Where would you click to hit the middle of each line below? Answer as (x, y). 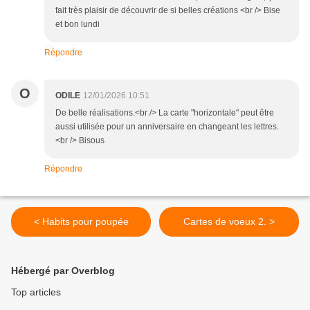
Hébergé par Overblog (63, 271)
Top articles (36, 292)
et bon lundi (77, 25)
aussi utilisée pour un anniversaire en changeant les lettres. (167, 127)
